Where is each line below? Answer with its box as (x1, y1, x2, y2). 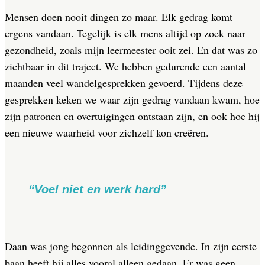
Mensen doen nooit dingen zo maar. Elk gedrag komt (5, 9, 232, 24)
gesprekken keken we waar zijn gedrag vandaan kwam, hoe (5, 92, 260, 107)
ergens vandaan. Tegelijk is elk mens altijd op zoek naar (5, 26, 245, 41)
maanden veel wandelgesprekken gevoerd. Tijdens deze (5, 76, 243, 91)
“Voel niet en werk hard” (28, 183, 166, 196)
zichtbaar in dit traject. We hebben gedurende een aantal (5, 59, 246, 74)
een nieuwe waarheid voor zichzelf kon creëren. (5, 125, 212, 140)
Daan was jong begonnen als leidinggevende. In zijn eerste (5, 239, 257, 254)
